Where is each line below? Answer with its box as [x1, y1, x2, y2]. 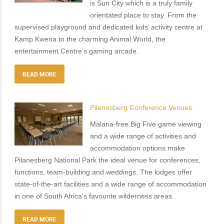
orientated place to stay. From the [90, 11, 197, 19]
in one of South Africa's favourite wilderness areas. [14, 192, 174, 200]
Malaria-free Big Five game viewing [90, 120, 202, 128]
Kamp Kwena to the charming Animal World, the [14, 35, 165, 43]
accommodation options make [90, 144, 185, 152]
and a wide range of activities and [90, 132, 196, 140]
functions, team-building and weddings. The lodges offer [14, 168, 192, 176]
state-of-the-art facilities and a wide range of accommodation [14, 180, 206, 188]
